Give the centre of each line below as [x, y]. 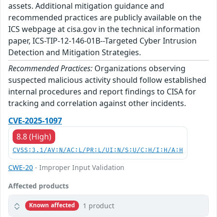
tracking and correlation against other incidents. [97, 103]
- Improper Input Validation [79, 167]
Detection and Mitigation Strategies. [75, 52]
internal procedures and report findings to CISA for [102, 91]
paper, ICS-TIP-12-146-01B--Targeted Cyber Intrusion [102, 40]
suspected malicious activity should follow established [107, 80]
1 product [99, 205]
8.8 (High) [34, 136]
